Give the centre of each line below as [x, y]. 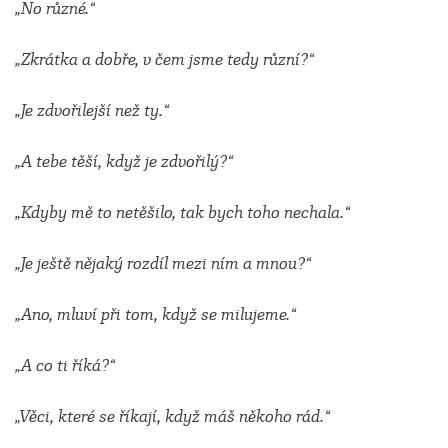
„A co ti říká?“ [65, 365]
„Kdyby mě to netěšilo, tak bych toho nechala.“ [182, 212]
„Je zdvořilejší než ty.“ [92, 110]
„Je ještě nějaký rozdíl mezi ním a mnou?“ [163, 263]
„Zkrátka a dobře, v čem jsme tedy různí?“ [164, 59]
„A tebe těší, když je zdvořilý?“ [124, 161]
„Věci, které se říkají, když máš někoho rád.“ [172, 416]
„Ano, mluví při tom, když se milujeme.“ [155, 314]
